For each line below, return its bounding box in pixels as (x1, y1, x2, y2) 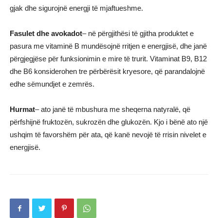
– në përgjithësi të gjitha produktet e (82, 29, 194, 37)
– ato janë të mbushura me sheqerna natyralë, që (35, 105, 190, 113)
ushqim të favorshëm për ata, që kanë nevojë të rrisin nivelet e (10, 130, 206, 139)
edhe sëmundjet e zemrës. (10, 80, 94, 88)
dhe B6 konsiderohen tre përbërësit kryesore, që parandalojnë (10, 67, 205, 75)
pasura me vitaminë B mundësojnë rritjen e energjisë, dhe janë (10, 42, 207, 50)
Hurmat (10, 105, 35, 113)
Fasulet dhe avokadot (10, 29, 82, 37)
